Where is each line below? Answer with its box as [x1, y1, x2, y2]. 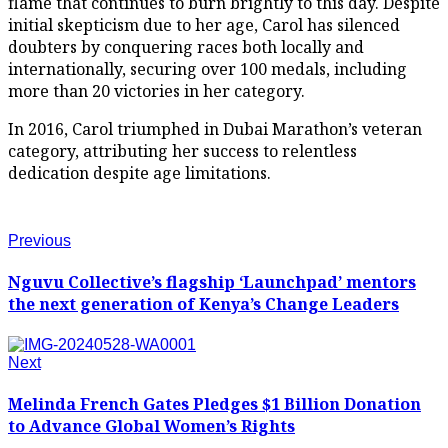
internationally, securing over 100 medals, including [8, 57, 407, 80]
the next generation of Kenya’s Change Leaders [8, 292, 399, 315]
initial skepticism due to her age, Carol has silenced [8, 13, 400, 36]
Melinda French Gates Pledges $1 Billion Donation [8, 393, 421, 416]
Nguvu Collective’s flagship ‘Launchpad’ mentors [8, 270, 416, 293]
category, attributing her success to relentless [8, 139, 357, 162]
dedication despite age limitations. [8, 161, 271, 184]
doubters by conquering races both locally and [8, 35, 364, 58]
